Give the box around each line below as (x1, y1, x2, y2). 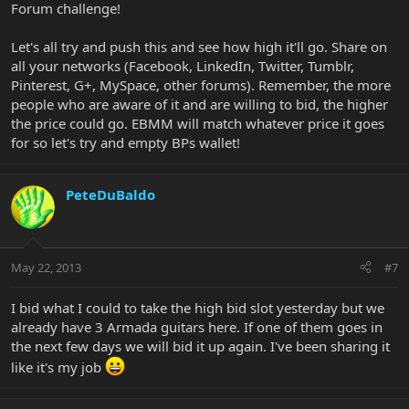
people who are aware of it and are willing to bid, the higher (11, 95, 388, 114)
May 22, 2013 (11, 258, 81, 276)
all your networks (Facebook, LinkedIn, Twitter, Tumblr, (11, 57, 354, 76)
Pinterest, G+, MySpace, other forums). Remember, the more (11, 76, 391, 95)
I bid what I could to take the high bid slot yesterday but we (11, 298, 384, 317)
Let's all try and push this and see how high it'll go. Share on (11, 37, 387, 57)
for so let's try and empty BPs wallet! (11, 133, 240, 152)
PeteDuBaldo (66, 185, 155, 204)
